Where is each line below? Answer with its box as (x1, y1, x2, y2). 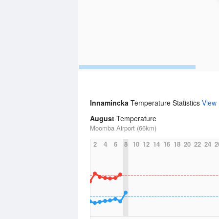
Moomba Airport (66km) (90, 123, 156, 132)
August (90, 113, 114, 123)
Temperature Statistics (131, 98, 202, 108)
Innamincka (90, 98, 131, 108)
